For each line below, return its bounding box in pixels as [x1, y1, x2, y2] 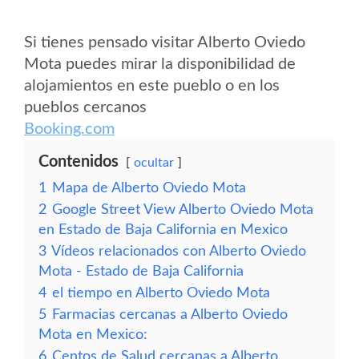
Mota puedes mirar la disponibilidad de [24, 56, 296, 72]
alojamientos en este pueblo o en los [24, 78, 280, 94]
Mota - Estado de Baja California [38, 264, 244, 278]
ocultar [134, 156, 174, 169]
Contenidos [38, 154, 119, 170]
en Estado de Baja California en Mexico [38, 223, 288, 236]
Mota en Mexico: [38, 328, 147, 341]
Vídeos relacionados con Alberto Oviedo [51, 244, 306, 258]
